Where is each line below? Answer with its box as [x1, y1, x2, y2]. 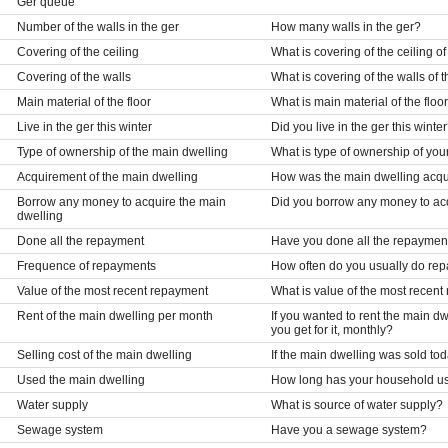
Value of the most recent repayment [16, 283, 208, 298]
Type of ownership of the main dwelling [16, 144, 228, 159]
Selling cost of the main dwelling [16, 347, 192, 362]
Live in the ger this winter [16, 119, 152, 134]
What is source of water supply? [270, 397, 443, 412]
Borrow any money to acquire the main [16, 194, 226, 209]
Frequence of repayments [16, 258, 156, 273]
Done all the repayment [16, 233, 144, 248]
